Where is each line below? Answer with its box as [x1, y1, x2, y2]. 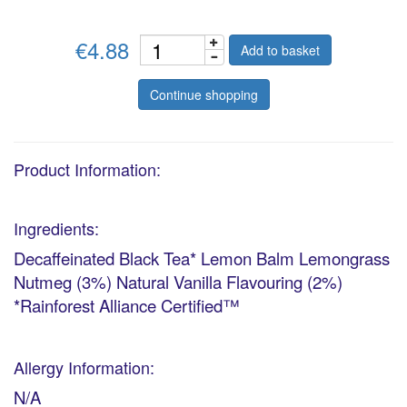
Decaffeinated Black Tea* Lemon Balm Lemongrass [14, 246, 390, 271]
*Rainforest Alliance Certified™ [14, 293, 240, 318]
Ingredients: [14, 216, 99, 241]
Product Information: [14, 157, 161, 182]
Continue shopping [149, 85, 258, 104]
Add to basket [241, 41, 321, 60]
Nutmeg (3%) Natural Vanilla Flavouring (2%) [14, 270, 342, 294]
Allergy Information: [14, 355, 154, 380]
